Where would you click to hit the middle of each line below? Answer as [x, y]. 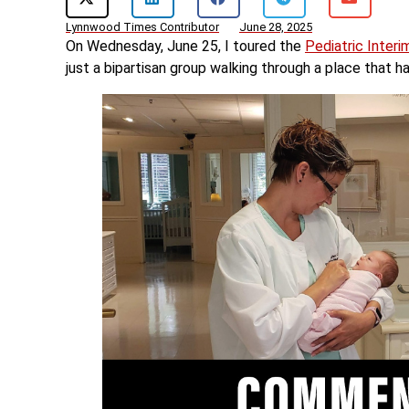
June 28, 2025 [276, 27]
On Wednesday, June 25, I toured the [185, 47]
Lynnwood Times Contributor [142, 27]
